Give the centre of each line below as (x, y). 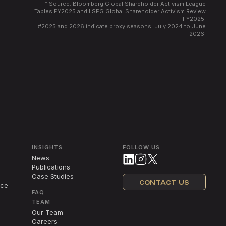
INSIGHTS (47, 148)
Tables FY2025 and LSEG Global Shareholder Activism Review (120, 11)
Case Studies (52, 176)
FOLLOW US (141, 148)
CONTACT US (164, 182)
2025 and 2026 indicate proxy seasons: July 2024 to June (123, 26)
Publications (51, 167)
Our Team (47, 213)
